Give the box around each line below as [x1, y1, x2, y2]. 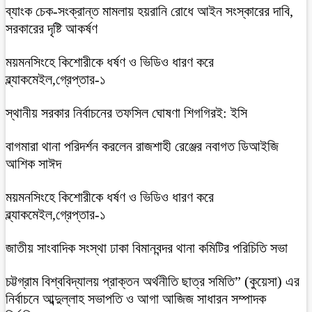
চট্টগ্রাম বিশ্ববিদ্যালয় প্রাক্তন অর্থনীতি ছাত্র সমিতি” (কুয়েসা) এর [6, 274, 299, 290]
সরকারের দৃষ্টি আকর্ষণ [6, 21, 97, 37]
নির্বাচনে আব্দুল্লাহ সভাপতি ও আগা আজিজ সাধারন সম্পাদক [6, 291, 266, 307]
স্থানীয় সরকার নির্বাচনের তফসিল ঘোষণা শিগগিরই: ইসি [6, 105, 247, 121]
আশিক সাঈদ [6, 156, 61, 172]
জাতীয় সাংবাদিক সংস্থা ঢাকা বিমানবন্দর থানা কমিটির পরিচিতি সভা [6, 240, 288, 256]
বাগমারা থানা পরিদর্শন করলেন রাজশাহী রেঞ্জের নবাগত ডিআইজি [6, 139, 279, 155]
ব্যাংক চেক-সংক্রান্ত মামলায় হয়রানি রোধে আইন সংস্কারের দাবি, [6, 3, 293, 19]
